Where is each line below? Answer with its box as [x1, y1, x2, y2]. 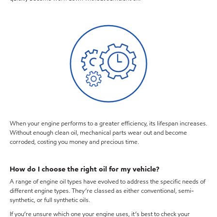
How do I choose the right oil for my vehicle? [10, 164, 159, 174]
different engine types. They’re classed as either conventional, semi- [10, 186, 194, 196]
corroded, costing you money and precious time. [10, 138, 139, 147]
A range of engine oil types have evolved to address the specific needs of [10, 177, 205, 186]
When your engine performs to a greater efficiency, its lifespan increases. [10, 119, 207, 128]
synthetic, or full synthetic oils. [10, 196, 90, 205]
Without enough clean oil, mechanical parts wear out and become [10, 128, 187, 138]
